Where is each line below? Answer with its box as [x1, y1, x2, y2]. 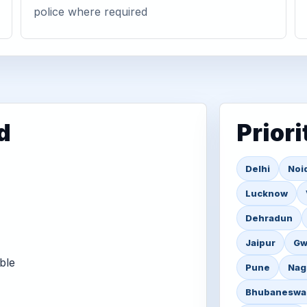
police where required [33, 4, 147, 19]
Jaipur [245, 237, 275, 248]
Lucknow [245, 188, 288, 199]
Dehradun [245, 212, 293, 223]
